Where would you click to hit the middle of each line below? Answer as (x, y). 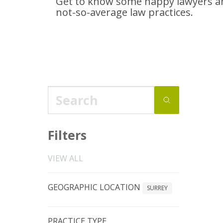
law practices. (160, 12)
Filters (67, 135)
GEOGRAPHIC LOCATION (95, 187)
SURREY (157, 188)
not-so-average (92, 12)
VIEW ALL (65, 159)
